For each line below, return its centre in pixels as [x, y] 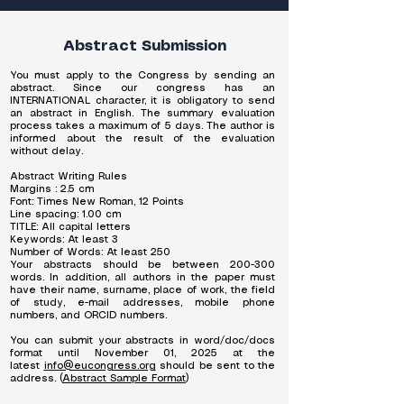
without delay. [46, 151]
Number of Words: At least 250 [90, 252]
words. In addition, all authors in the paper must [142, 278]
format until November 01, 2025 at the [142, 353]
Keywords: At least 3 [64, 240]
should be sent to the [215, 366]
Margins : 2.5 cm [52, 189]
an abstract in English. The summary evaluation [142, 114]
